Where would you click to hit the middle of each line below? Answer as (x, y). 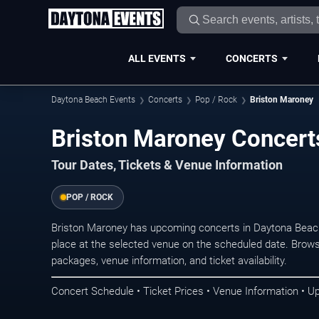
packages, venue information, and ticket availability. (169, 261)
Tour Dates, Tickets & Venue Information (167, 166)
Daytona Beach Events (93, 100)
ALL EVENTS (157, 58)
